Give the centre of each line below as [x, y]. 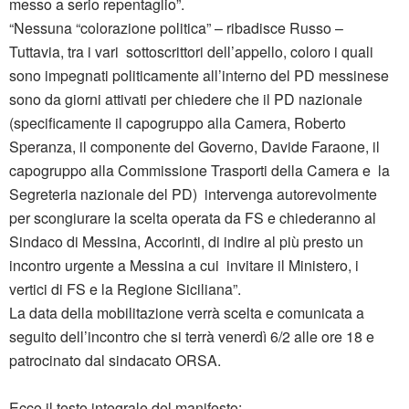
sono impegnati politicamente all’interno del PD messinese [199, 76]
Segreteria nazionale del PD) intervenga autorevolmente [193, 194]
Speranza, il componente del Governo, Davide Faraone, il [194, 147]
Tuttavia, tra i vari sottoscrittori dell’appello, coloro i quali [191, 52]
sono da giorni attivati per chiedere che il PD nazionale [186, 100]
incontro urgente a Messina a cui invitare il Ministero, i [184, 266]
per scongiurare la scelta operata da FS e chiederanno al [193, 218]
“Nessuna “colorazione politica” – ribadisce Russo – [180, 28]
